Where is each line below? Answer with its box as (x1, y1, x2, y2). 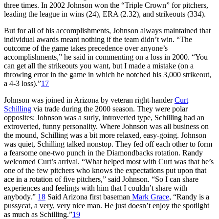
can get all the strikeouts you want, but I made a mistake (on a (4, 61, 194, 70)
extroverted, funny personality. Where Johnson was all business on (4, 122, 209, 131)
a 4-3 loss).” (4, 79, 41, 88)
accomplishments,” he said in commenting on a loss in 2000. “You (4, 52, 208, 61)
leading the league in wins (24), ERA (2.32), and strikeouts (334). (4, 9, 206, 18)
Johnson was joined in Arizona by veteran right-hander (4, 95, 175, 104)
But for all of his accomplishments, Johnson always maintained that (4, 26, 211, 35)
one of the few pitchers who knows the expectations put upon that (4, 166, 206, 175)
